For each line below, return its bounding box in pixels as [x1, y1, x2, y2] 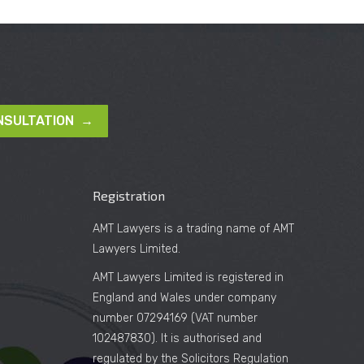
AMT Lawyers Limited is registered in [92, 271, 284, 285]
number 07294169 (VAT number [92, 311, 258, 326]
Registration [92, 188, 165, 204]
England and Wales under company [92, 291, 276, 305]
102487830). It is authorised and [92, 331, 262, 346]
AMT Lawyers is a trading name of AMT [92, 222, 294, 236]
